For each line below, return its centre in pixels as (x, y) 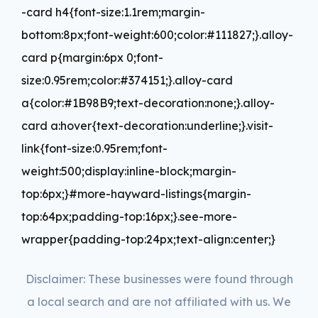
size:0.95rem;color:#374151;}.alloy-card (127, 80)
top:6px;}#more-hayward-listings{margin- (136, 193)
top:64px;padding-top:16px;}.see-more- (129, 216)
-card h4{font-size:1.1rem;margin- (113, 12)
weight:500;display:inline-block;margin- (129, 171)
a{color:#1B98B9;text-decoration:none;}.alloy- (148, 103)
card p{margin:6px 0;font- (92, 57)
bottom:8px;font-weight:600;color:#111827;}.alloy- (157, 34)
